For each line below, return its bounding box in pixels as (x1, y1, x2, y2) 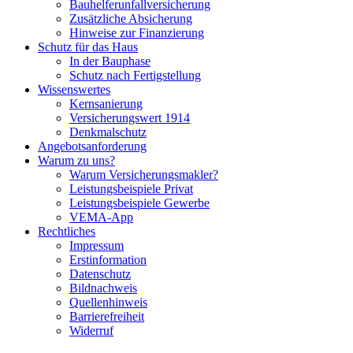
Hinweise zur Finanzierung (69, 25, 204, 39)
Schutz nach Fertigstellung (69, 68, 201, 82)
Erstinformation (69, 252, 147, 266)
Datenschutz (69, 266, 131, 281)
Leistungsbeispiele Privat (69, 181, 193, 195)
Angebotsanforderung (38, 139, 147, 153)
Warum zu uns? (38, 153, 115, 167)
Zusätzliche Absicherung (69, 11, 192, 25)
